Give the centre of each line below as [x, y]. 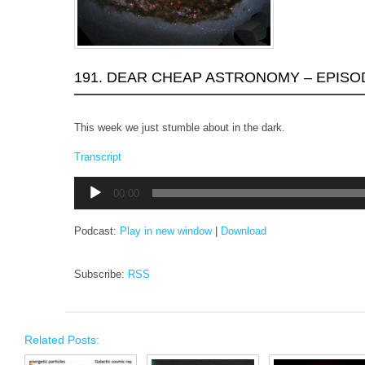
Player [88, 197]
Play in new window [166, 231]
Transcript [98, 156]
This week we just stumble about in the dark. [180, 127]
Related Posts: [62, 339]
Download [244, 231]
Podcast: [97, 231]
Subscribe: [101, 274]
